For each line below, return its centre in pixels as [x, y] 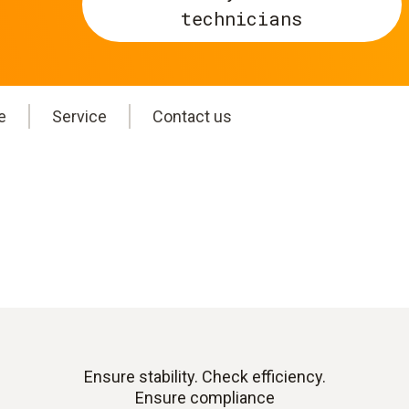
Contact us [192, 117]
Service [79, 117]
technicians [242, 18]
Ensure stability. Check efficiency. [204, 377]
